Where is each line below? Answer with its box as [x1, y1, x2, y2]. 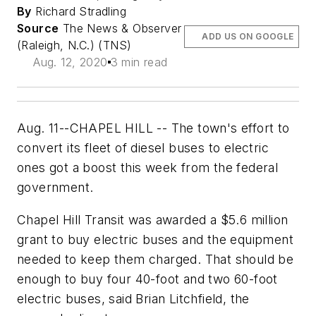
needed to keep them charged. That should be [17, 251, 294, 267]
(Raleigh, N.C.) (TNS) [17, 38, 132, 53]
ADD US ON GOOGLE [202, 31, 294, 42]
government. [17, 180, 97, 195]
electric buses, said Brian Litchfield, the [17, 291, 250, 306]
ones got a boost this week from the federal [17, 160, 279, 176]
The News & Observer [59, 21, 182, 36]
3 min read [110, 55, 168, 70]
